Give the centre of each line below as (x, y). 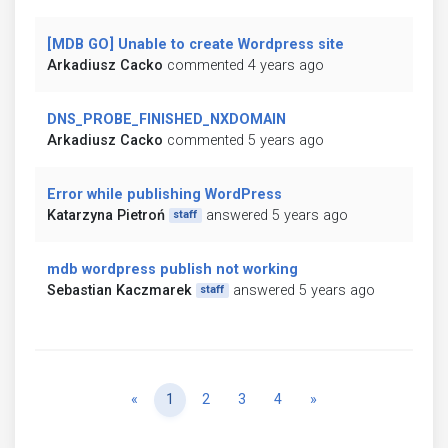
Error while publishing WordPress (164, 194)
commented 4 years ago (245, 65)
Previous (165, 398)
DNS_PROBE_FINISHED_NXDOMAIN (166, 119)
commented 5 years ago (245, 140)
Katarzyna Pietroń (106, 215)
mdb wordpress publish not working (172, 269)
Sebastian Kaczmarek (119, 290)
